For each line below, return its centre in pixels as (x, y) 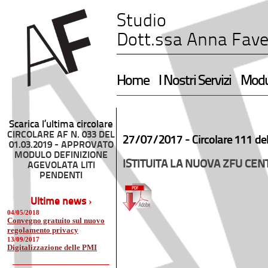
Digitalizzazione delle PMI (52, 247)
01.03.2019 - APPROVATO (61, 145)
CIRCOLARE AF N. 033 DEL (61, 135)
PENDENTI (61, 176)
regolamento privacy (43, 229)
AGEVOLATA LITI (61, 166)
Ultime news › (61, 202)
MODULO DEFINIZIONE (61, 156)
